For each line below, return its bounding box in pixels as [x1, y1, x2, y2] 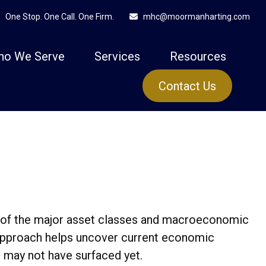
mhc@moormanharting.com [143, 12, 251, 21]
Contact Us [159, 79, 217, 94]
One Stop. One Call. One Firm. [5, 11, 114, 21]
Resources [170, 49, 227, 64]
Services [94, 49, 141, 64]
